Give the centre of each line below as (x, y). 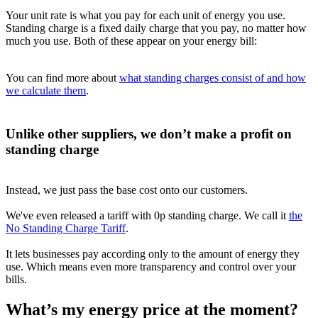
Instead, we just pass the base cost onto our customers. (127, 190)
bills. (16, 279)
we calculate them (46, 91)
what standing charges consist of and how (213, 78)
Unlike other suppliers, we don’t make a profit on (149, 133)
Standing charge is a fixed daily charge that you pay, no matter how (156, 28)
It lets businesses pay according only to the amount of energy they (153, 253)
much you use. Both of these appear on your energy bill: (131, 41)
